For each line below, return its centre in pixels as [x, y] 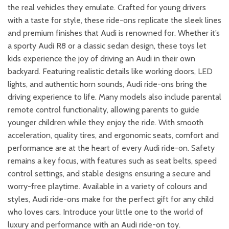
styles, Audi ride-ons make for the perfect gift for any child [111, 199]
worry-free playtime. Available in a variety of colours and [107, 187]
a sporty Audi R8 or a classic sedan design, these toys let [107, 46]
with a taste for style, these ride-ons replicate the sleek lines [114, 20]
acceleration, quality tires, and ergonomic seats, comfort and [113, 135]
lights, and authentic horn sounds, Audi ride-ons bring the [107, 84]
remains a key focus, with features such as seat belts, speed [112, 161]
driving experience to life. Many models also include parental [114, 97]
